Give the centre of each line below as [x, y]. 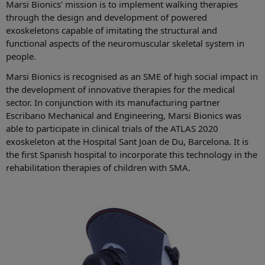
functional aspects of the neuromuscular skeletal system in [125, 43]
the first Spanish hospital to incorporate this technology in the [132, 155]
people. [21, 56]
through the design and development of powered [106, 17]
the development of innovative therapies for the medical [120, 90]
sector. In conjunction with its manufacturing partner [113, 103]
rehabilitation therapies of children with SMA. [98, 168]
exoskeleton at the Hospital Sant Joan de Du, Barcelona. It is [127, 142]
